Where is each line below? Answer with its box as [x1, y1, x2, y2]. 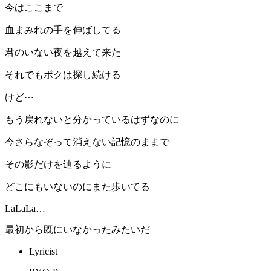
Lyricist [29, 246, 57, 257]
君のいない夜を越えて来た [5, 47, 121, 58]
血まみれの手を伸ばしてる [5, 25, 121, 36]
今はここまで [5, 2, 63, 13]
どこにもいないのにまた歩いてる [5, 181, 150, 192]
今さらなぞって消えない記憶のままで [5, 137, 169, 148]
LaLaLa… [5, 203, 45, 214]
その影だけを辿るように [5, 159, 111, 170]
